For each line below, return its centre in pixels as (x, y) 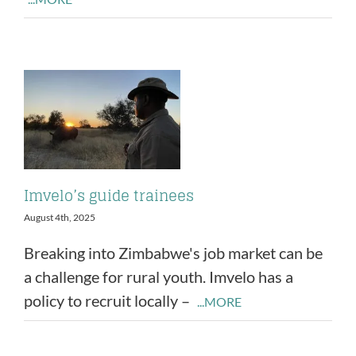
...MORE (219, 301)
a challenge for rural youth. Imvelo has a (159, 276)
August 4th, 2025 (60, 217)
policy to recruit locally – (108, 300)
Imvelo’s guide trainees (109, 195)
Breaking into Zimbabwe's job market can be (173, 252)
